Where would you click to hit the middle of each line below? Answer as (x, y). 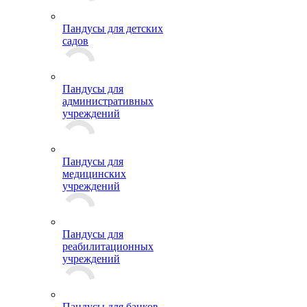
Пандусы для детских (113, 28)
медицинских (94, 174)
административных (108, 101)
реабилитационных (108, 246)
